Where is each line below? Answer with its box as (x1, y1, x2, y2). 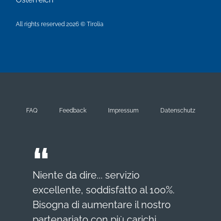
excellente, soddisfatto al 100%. (33, 184, 175, 196)
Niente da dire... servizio (33, 169, 140, 182)
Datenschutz (160, 107, 195, 114)
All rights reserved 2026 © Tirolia (16, 20, 104, 28)
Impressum (108, 107, 139, 114)
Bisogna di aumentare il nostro (33, 199, 171, 211)
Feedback (59, 107, 86, 114)
